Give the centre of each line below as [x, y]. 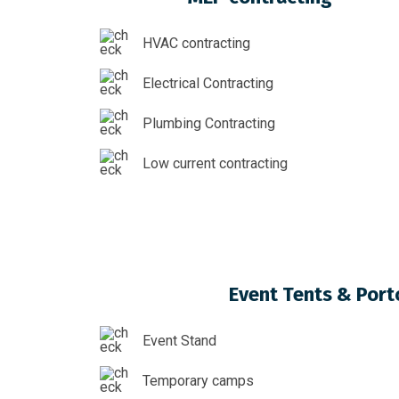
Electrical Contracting [208, 83]
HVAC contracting [196, 43]
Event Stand [179, 340]
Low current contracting [215, 163]
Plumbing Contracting [209, 123]
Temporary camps [198, 380]
